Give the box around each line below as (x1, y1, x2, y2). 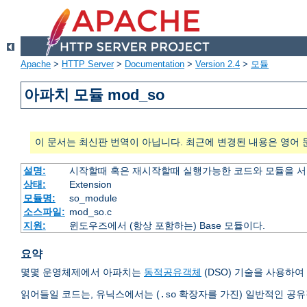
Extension (69, 179, 112, 191)
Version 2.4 (195, 59, 240, 70)
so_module (69, 193, 117, 204)
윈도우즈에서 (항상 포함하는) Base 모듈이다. (69, 220, 265, 232)
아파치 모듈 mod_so (24, 86, 165, 104)
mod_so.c (69, 206, 112, 218)
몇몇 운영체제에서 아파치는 (21, 267, 144, 278)
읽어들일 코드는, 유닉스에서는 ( (21, 288, 160, 300)
